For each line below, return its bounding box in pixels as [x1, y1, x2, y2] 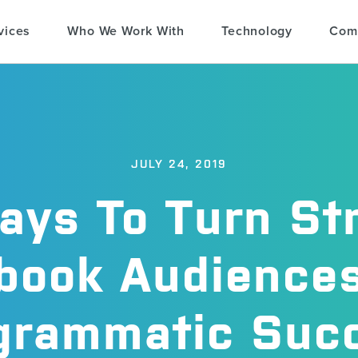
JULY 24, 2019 [131, 157, 227, 170]
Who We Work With [67, 23, 185, 40]
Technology [221, 23, 293, 40]
